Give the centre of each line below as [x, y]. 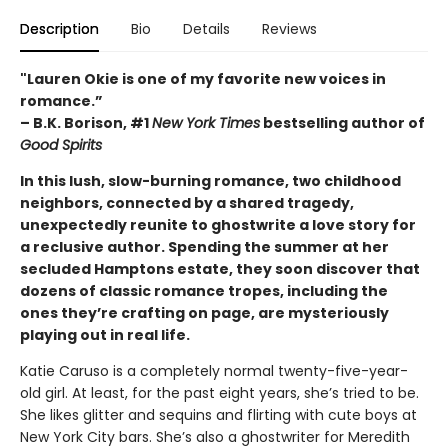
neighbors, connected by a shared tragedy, [187, 202]
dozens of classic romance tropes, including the [204, 290]
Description [59, 28]
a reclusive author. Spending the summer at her [204, 246]
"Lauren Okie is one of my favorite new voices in [203, 78]
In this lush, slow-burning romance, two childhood [210, 180]
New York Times [206, 122]
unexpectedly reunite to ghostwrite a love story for [218, 224]
